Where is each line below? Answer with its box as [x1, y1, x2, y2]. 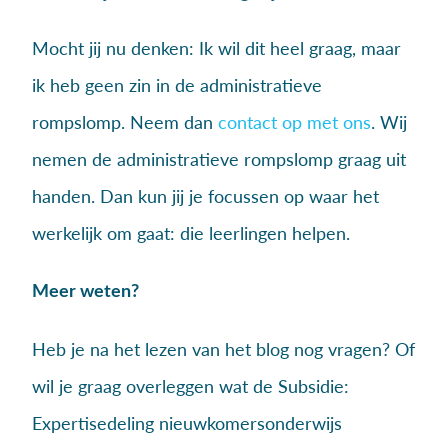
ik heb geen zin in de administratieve [31, 73, 322, 96]
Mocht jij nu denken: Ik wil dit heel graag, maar [31, 36, 401, 59]
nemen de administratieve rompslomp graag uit [31, 147, 406, 170]
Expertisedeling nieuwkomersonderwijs [31, 411, 342, 434]
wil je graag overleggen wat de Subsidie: [31, 374, 349, 397]
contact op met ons [217, 110, 371, 133]
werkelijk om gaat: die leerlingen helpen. [31, 221, 350, 244]
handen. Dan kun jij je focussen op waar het [31, 184, 379, 207]
